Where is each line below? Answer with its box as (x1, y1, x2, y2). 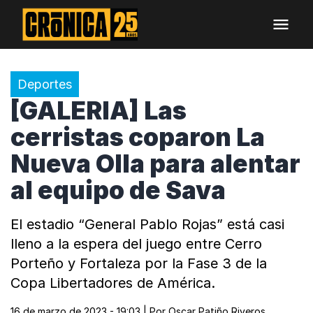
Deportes (17, 77, 72, 92)
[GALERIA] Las (10, 96, 187, 125)
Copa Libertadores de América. (10, 275, 215, 291)
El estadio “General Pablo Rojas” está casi (10, 216, 284, 233)
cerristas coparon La (10, 122, 265, 152)
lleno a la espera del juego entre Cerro (10, 235, 262, 252)
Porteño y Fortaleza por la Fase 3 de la (10, 255, 267, 272)
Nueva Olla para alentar (10, 149, 300, 178)
